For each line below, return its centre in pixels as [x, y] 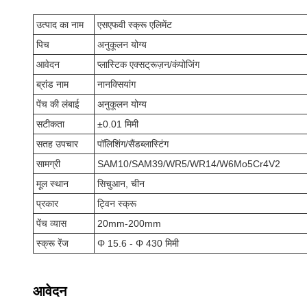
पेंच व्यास [51, 223]
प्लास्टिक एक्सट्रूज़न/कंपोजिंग [148, 64]
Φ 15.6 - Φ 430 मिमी [138, 243]
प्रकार [47, 204]
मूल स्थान [52, 184]
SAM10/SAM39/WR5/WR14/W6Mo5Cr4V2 [189, 164]
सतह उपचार [57, 144]
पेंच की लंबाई [58, 104]
